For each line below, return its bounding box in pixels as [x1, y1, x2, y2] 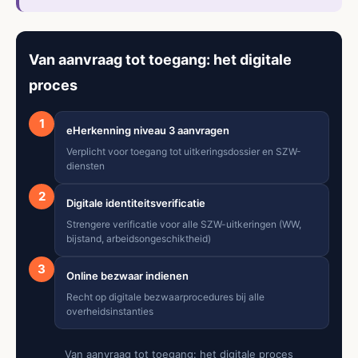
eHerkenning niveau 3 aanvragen [66, 123, 229, 137]
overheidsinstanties [66, 304, 153, 317]
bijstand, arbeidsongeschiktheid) [66, 232, 211, 245]
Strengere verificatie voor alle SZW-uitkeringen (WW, [66, 217, 301, 230]
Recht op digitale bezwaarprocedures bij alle [66, 290, 265, 303]
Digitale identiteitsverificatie [66, 196, 205, 209]
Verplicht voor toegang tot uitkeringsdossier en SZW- [66, 145, 301, 157]
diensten [66, 159, 105, 172]
